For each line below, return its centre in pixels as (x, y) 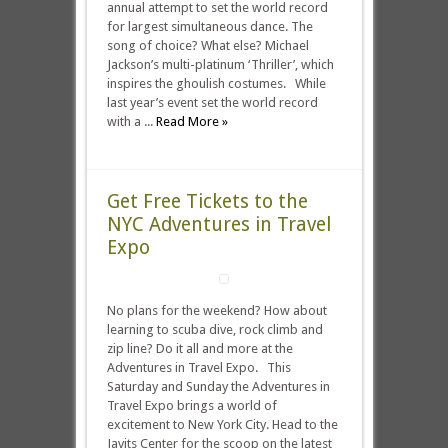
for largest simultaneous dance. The (209, 26)
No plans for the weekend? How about (216, 310)
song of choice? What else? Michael (207, 45)
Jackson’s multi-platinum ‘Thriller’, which (220, 64)
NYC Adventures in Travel (218, 224)
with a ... (131, 121)
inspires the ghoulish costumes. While (216, 83)
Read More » (191, 121)
